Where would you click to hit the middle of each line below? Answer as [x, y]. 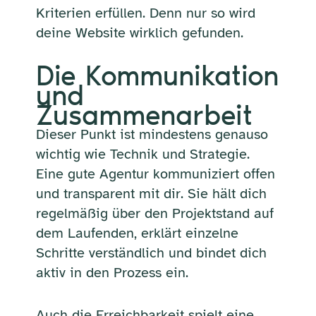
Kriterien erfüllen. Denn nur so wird [145, 13]
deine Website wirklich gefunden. [139, 32]
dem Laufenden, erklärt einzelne [137, 233]
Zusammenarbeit [144, 115]
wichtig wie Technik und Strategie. [142, 154]
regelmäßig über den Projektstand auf [154, 213]
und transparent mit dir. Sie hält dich [151, 193]
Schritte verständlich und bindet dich [151, 253]
